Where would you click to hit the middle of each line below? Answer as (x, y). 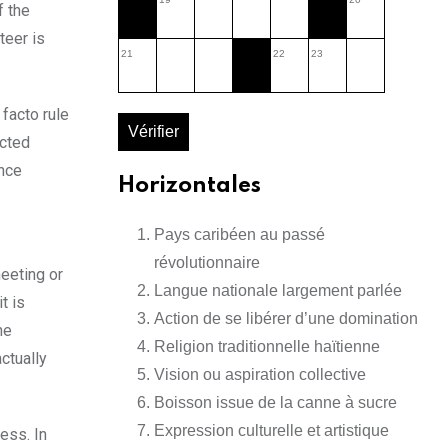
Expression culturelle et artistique (271, 431)
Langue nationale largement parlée (278, 291)
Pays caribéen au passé (239, 235)
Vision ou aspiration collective (260, 375)
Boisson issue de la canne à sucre (275, 403)
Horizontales (189, 186)
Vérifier (153, 132)
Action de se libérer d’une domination (286, 319)
